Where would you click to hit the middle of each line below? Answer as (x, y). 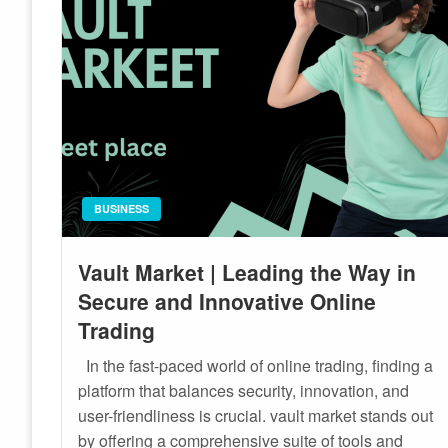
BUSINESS (122, 208)
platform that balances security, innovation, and (244, 390)
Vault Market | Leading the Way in (247, 272)
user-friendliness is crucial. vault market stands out (256, 415)
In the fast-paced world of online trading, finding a (256, 365)
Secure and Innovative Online (227, 301)
